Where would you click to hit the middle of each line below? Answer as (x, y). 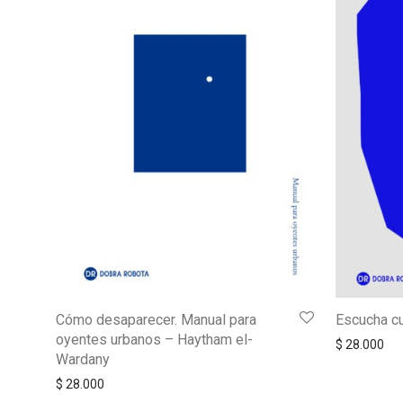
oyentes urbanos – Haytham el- (154, 339)
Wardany (83, 359)
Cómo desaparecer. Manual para (156, 319)
